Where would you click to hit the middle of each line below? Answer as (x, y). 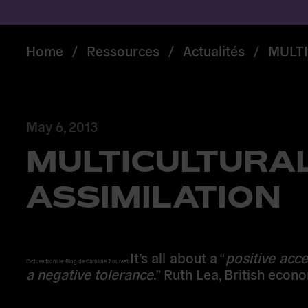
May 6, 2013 (62, 126)
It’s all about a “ (178, 257)
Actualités (213, 50)
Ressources (123, 50)
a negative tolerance (89, 273)
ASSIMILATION (153, 196)
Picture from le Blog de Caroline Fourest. (78, 261)
